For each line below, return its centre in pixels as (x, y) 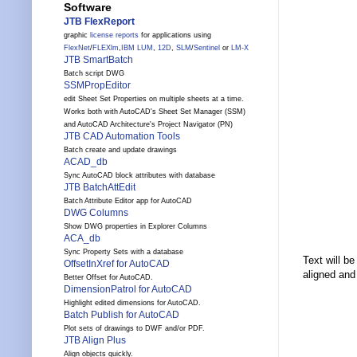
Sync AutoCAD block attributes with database (139, 176)
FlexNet (77, 48)
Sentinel (207, 48)
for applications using (175, 35)
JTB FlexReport (99, 22)
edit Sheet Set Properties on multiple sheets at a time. (154, 99)
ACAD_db (86, 162)
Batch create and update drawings (120, 150)
